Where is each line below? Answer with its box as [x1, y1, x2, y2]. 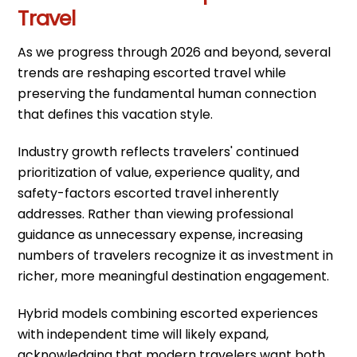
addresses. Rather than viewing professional [18, 204, 294, 223]
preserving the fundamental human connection [18, 84, 317, 104]
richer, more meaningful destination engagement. [18, 266, 330, 285]
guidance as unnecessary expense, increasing [18, 225, 304, 244]
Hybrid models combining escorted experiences [18, 304, 319, 323]
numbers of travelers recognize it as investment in [18, 245, 334, 265]
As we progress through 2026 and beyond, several [18, 43, 331, 62]
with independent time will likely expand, [18, 324, 269, 343]
